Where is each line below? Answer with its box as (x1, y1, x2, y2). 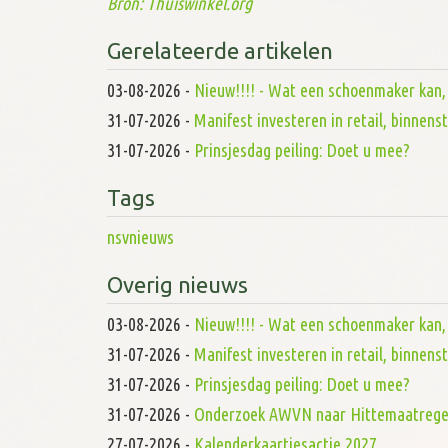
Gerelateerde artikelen (107, 38, 333, 64)
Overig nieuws (107, 272, 248, 298)
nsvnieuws (107, 227, 174, 248)
